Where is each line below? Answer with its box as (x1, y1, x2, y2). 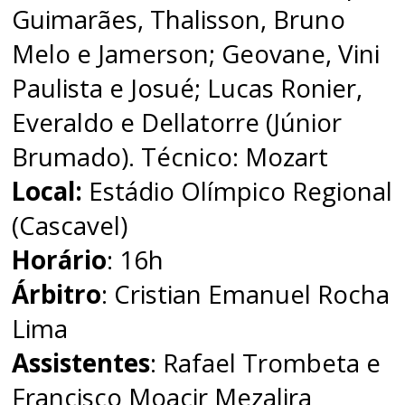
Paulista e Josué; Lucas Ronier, (12, 71, 363, 106)
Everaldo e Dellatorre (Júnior (12, 105, 343, 140)
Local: (12, 174, 83, 209)
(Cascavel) (12, 208, 128, 243)
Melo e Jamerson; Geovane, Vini (12, 36, 381, 71)
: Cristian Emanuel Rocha (101, 277, 391, 312)
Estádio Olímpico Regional (82, 174, 393, 209)
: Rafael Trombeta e (150, 345, 381, 381)
